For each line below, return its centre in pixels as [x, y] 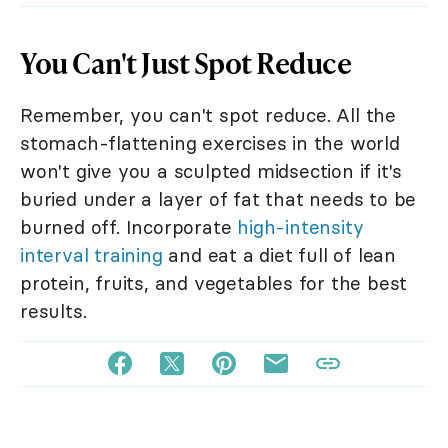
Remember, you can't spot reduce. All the [208, 115]
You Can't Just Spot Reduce [185, 63]
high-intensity [300, 227]
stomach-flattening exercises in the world [210, 143]
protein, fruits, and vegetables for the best [214, 283]
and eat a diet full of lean [279, 255]
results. [53, 311]
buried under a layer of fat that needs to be [218, 199]
